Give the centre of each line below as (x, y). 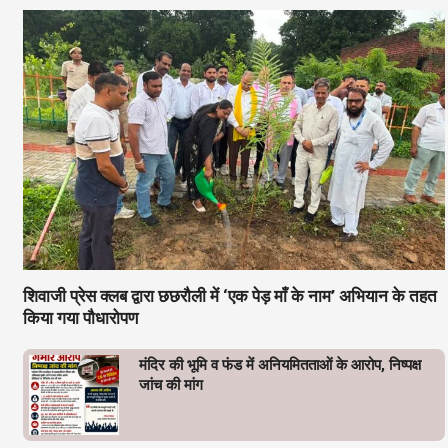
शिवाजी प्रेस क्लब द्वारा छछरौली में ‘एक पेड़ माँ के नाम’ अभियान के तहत (230, 295)
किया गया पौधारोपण (80, 317)
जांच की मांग (171, 384)
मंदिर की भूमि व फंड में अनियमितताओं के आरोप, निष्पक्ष (280, 364)
